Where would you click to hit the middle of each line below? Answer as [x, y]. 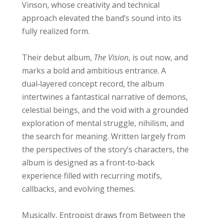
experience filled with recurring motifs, [92, 176]
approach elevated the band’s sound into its [101, 18]
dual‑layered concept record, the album [93, 84]
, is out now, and [158, 58]
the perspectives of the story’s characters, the [105, 150]
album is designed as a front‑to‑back [88, 163]
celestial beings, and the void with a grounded [105, 110]
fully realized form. [55, 31]
